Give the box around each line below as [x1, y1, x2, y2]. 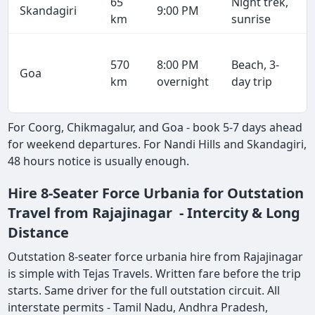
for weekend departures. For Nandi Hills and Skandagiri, [8, 136, 307, 153]
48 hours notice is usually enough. [8, 153, 193, 169]
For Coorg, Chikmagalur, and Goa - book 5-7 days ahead [8, 120, 303, 136]
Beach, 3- [231, 57, 280, 73]
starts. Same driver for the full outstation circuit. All [8, 283, 281, 299]
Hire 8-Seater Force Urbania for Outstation [8, 184, 304, 203]
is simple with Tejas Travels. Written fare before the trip [8, 266, 302, 282]
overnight [157, 74, 210, 90]
